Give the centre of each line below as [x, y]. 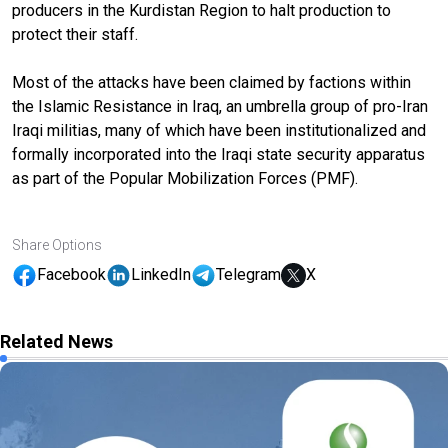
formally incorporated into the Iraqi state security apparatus [218, 154]
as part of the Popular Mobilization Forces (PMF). [185, 178]
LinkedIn [161, 275]
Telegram [248, 275]
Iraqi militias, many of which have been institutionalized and [219, 130]
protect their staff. [75, 34]
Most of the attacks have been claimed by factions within [211, 82]
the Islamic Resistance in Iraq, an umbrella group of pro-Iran [220, 106]
